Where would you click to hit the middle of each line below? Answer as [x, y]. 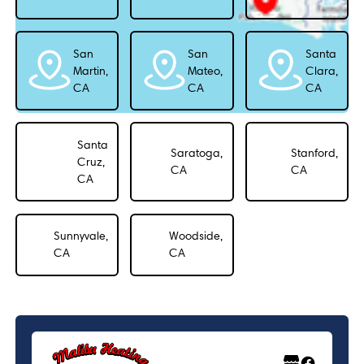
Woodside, [196, 236]
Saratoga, [197, 154]
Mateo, [206, 71]
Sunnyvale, [80, 236]
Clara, [321, 71]
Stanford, [314, 154]
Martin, [90, 71]
